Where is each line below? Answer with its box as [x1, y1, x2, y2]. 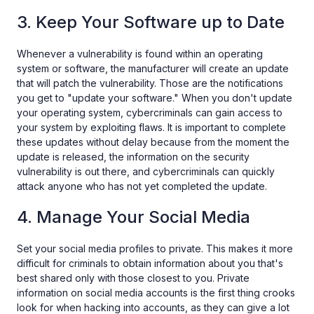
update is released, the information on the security [17, 151, 250, 163]
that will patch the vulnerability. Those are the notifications [17, 77, 283, 90]
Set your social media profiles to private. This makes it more [17, 243, 293, 255]
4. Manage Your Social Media [17, 207, 250, 228]
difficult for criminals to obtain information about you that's [17, 257, 283, 270]
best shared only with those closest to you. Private [17, 272, 250, 285]
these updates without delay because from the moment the [17, 136, 289, 149]
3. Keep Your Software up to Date [17, 12, 285, 33]
